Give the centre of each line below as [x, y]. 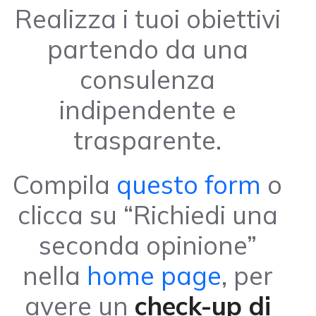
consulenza [147, 79]
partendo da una [147, 49]
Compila [65, 184]
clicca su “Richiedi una [147, 214]
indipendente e [147, 109]
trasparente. [147, 140]
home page [154, 275]
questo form [189, 184]
